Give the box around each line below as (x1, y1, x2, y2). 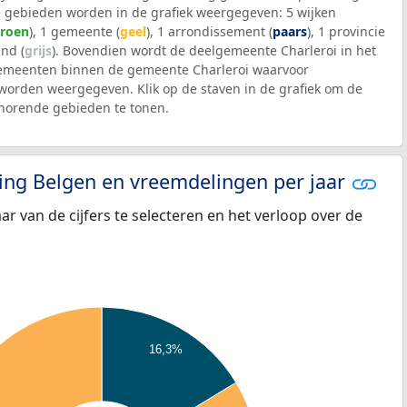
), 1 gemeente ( (29, 22, 120, 40)
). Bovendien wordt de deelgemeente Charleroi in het (52, 41, 376, 59)
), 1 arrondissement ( (146, 22, 273, 40)
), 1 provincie (307, 22, 385, 40)
